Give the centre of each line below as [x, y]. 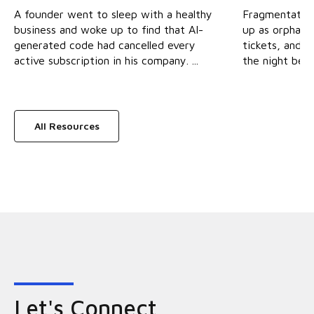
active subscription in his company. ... [106, 61]
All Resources [67, 125]
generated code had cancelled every [105, 45]
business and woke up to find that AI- [109, 30]
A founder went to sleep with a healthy [113, 14]
